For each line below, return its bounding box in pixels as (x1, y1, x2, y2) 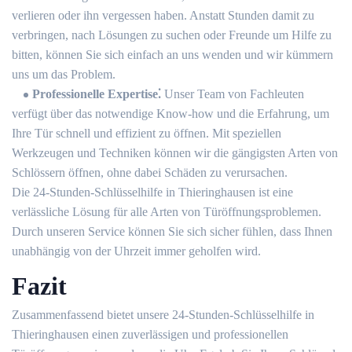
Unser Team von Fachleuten (164, 87, 304, 101)
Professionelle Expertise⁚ (32, 87, 164, 101)
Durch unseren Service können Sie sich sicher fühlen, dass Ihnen (12, 225, 332, 238)
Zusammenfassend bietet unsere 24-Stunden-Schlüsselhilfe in (12, 308, 314, 321)
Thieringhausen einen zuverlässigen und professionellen (12, 328, 288, 341)
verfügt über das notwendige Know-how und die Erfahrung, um (12, 107, 329, 120)
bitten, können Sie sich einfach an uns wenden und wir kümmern (12, 48, 333, 61)
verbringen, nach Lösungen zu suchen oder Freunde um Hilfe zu (12, 28, 332, 42)
